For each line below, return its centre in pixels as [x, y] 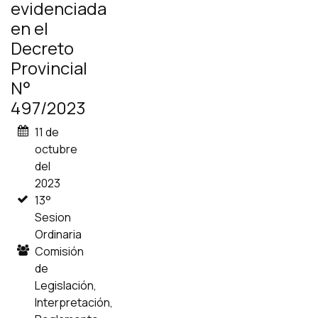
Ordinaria [59, 234]
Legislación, [66, 285]
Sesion [53, 217]
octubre [56, 149]
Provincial [49, 68]
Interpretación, [74, 302]
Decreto [42, 48]
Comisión [60, 251]
